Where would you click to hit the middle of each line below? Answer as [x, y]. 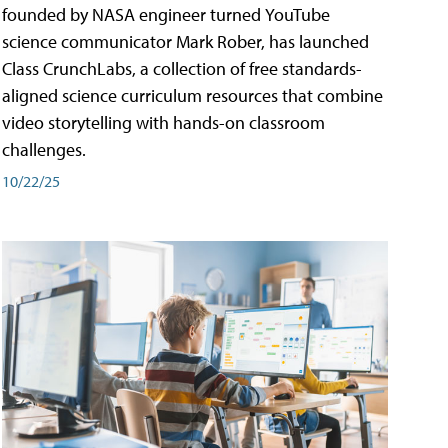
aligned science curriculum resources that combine [192, 96]
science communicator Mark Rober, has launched [185, 42]
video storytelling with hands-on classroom [163, 123]
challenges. [44, 150]
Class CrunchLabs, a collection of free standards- [182, 69]
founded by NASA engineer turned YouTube [166, 15]
